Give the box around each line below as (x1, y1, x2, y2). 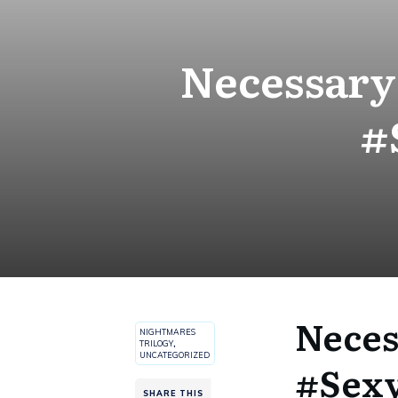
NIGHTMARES (139, 327, 195, 337)
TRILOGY (139, 338, 173, 348)
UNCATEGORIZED (139, 350, 210, 360)
